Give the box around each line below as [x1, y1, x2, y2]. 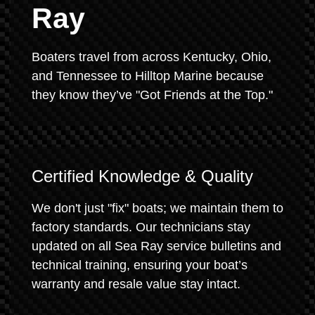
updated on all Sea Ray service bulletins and [32, 239, 281, 253]
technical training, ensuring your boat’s [32, 258, 247, 272]
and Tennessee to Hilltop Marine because [32, 69, 264, 83]
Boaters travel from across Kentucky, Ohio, [32, 50, 271, 64]
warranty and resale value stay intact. [32, 277, 240, 291]
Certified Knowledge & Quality [32, 167, 253, 186]
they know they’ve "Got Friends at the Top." [32, 88, 273, 102]
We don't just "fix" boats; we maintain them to [32, 201, 283, 215]
